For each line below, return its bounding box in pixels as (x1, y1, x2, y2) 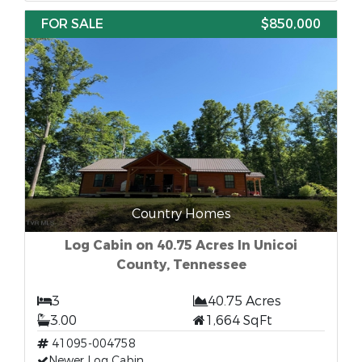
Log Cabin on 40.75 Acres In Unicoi (65, 237, 297, 254)
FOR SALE (41, 15, 103, 32)
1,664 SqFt (205, 312, 272, 329)
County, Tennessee (116, 256, 246, 273)
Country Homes (131, 205, 231, 222)
